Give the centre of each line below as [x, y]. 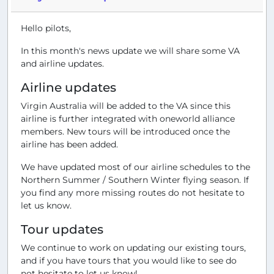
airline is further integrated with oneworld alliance [128, 118]
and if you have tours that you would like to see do [129, 260]
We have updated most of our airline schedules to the [135, 167]
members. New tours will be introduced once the [125, 131]
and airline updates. [62, 63]
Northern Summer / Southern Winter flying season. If [135, 180]
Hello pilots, [46, 28]
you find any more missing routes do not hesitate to [133, 192]
